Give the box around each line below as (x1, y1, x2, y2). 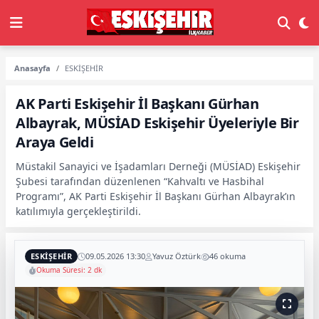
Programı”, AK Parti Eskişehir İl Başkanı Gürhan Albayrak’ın (16, 189, 296, 203)
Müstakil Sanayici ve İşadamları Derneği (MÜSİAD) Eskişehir (16, 159, 300, 173)
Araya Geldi (16, 132, 94, 152)
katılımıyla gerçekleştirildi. (16, 204, 141, 218)
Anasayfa (14, 63, 51, 73)
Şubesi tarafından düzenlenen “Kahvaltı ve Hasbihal (16, 174, 264, 188)
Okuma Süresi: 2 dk (36, 265, 102, 275)
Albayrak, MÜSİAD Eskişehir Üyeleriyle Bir (16, 113, 299, 132)
